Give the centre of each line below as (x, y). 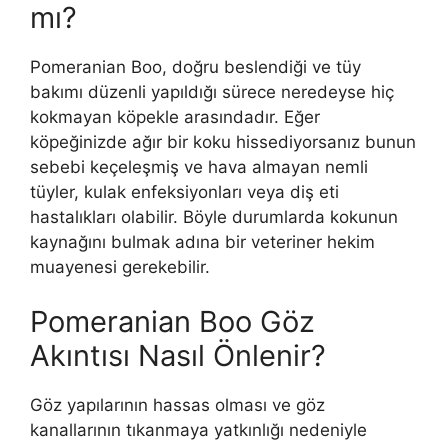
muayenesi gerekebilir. (120, 266)
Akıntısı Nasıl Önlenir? (178, 356)
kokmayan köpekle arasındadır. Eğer (175, 116)
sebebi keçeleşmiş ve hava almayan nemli (199, 166)
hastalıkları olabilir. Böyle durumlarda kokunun (214, 216)
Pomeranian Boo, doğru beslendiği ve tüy (195, 66)
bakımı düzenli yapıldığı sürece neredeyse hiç (212, 91)
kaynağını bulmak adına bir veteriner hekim (202, 241)
